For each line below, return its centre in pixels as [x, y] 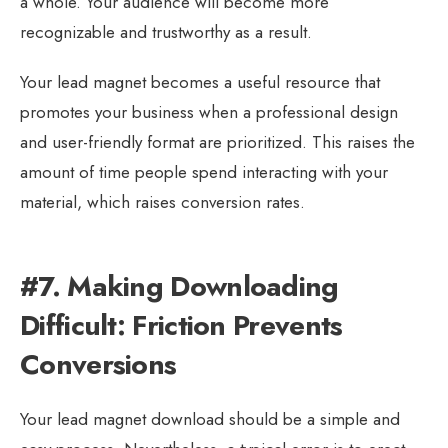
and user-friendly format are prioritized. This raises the [217, 141]
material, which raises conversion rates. [162, 201]
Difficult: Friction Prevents [181, 325]
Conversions [98, 364]
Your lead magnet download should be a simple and [210, 418]
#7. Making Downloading [179, 286]
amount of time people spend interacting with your [204, 171]
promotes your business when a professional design [209, 111]
